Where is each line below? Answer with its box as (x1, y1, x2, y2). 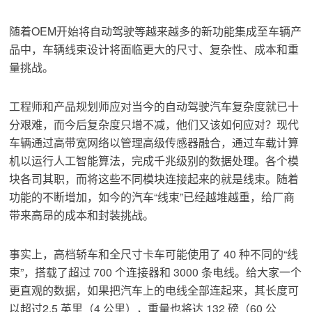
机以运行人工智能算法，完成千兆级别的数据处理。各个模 (9, 153, 299, 169)
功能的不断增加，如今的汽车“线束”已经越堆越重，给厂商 (9, 189, 295, 205)
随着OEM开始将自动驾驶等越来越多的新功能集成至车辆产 (9, 23, 302, 40)
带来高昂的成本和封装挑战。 (9, 207, 155, 224)
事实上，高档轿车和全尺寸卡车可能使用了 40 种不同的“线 (9, 246, 299, 263)
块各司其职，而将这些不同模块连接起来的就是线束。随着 (9, 171, 299, 187)
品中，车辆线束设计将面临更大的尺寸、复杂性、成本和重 (9, 41, 299, 58)
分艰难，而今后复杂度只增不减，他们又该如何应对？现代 (9, 116, 299, 133)
